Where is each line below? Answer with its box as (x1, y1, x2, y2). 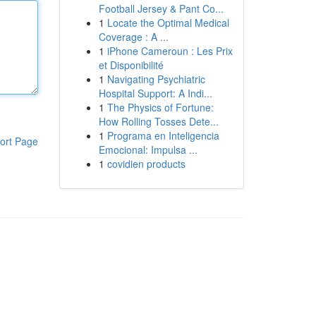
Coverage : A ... (98, 30, 169, 44)
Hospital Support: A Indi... (98, 86, 212, 100)
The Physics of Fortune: (107, 100, 214, 114)
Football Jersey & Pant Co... (98, 1, 224, 16)
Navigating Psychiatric (107, 72, 205, 86)
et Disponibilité (98, 58, 164, 72)
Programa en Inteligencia (107, 128, 219, 142)
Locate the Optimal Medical (107, 16, 229, 30)
